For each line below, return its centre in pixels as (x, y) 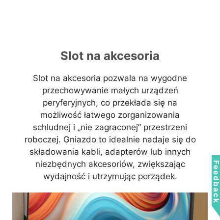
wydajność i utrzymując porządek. (110, 177)
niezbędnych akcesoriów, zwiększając (110, 164)
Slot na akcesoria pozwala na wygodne (110, 78)
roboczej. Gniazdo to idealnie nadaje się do (110, 140)
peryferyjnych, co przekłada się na (110, 103)
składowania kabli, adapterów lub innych (110, 152)
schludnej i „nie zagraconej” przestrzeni (110, 127)
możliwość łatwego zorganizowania (110, 115)
